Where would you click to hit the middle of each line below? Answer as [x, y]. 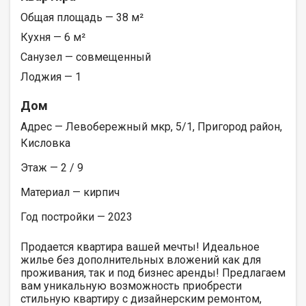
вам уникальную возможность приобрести [131, 286]
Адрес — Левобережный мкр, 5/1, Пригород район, [151, 126]
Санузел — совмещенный [86, 57]
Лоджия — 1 [51, 76]
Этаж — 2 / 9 [52, 167]
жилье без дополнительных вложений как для [141, 260]
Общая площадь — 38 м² [82, 17]
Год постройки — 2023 [76, 217]
